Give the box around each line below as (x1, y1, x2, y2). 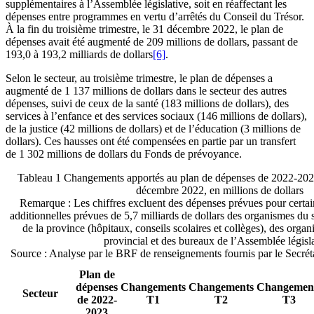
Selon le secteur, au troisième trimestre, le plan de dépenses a (6, 72, 273, 85)
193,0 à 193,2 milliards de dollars (6, 48, 153, 61)
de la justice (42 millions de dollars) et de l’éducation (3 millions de (6, 123, 301, 135)
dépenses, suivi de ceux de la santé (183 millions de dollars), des (6, 97, 289, 110)
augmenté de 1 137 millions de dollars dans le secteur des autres (6, 85, 287, 97)
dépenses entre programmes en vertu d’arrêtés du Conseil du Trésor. (6, 11, 304, 23)
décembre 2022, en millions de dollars (135, 184, 303, 197)
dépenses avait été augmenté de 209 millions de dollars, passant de (6, 36, 298, 48)
